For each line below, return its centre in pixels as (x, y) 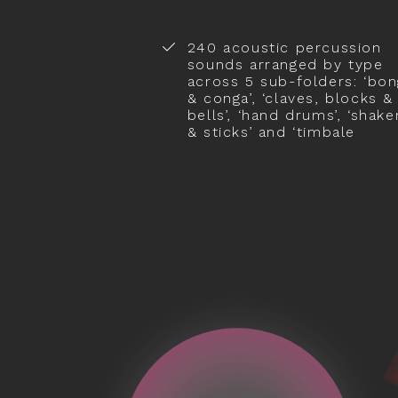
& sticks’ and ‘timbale (271, 131)
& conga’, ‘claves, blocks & (290, 98)
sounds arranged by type (285, 64)
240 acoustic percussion (284, 47)
